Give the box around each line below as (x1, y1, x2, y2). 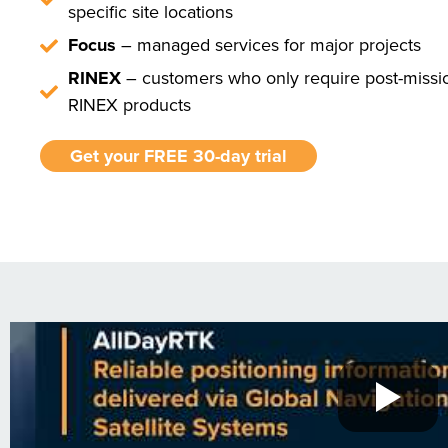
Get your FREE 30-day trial (70, 143, 287, 169)
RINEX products (67, 92, 191, 118)
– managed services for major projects (120, 32, 421, 58)
